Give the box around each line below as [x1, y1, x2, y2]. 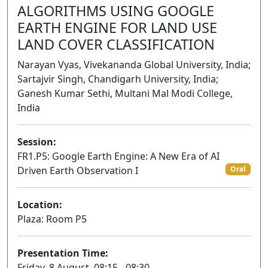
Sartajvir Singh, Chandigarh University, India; [17, 72, 218, 86]
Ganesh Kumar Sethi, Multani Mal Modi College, [17, 87, 233, 100]
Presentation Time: [17, 246, 108, 260]
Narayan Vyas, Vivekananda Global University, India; [17, 58, 251, 71]
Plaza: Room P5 [17, 212, 87, 226]
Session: [17, 135, 56, 148]
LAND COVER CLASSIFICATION [17, 35, 215, 54]
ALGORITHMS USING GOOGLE [17, 1, 214, 20]
